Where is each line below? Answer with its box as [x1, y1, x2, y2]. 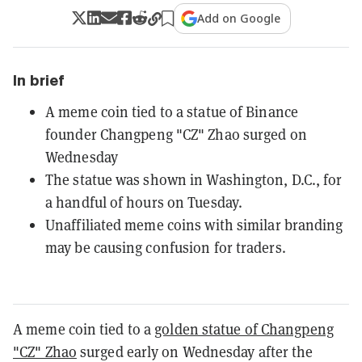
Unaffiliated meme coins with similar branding [45, 214, 343, 234]
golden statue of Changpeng [154, 318, 334, 339]
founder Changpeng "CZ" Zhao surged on [45, 124, 307, 144]
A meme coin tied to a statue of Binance [45, 101, 298, 121]
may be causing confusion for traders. [45, 237, 286, 257]
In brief [13, 71, 65, 89]
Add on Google [197, 10, 281, 26]
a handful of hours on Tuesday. [45, 192, 243, 212]
